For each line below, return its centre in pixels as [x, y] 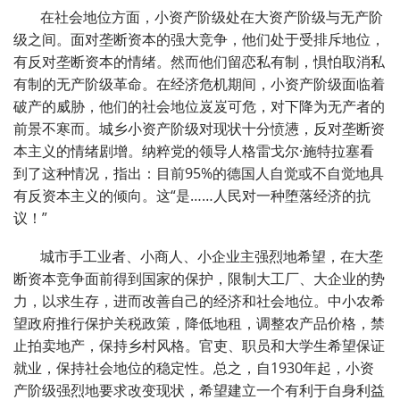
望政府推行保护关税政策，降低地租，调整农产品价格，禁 [199, 324]
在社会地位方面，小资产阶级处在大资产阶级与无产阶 [212, 17]
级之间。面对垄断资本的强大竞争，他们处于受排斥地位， [199, 40]
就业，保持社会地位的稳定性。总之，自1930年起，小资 [194, 368]
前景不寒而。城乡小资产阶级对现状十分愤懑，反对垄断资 [199, 129]
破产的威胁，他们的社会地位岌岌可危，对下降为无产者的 [199, 107]
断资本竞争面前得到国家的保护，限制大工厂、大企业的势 [199, 279]
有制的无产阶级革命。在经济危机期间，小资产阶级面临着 [199, 84]
